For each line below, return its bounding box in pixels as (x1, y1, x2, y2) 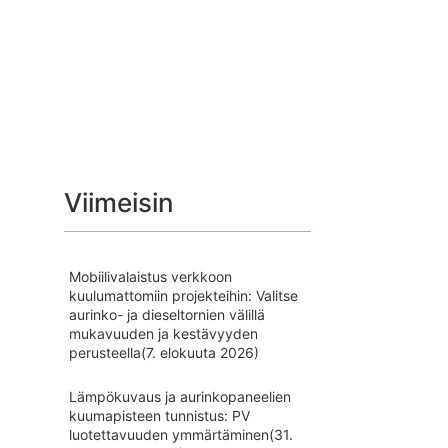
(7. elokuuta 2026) (140, 344, 259, 361)
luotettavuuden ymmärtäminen (68, 426, 269, 443)
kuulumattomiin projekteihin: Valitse (68, 287, 298, 304)
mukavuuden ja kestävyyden (68, 325, 258, 342)
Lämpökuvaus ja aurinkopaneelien (68, 388, 291, 405)
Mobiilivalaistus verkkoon (68, 268, 232, 285)
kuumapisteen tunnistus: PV (68, 407, 250, 424)
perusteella (68, 344, 141, 361)
